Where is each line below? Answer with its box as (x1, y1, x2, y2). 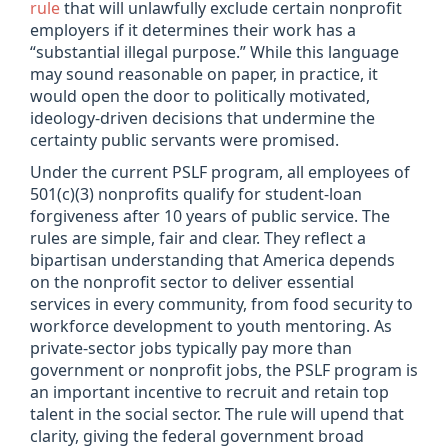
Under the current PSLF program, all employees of (30, 161, 410, 183)
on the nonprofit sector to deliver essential (30, 271, 354, 293)
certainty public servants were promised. (30, 128, 343, 151)
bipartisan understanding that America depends (30, 249, 395, 271)
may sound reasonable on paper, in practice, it (30, 62, 378, 85)
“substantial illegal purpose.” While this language (30, 40, 399, 63)
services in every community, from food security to (30, 293, 413, 315)
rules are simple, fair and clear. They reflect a (30, 227, 366, 249)
